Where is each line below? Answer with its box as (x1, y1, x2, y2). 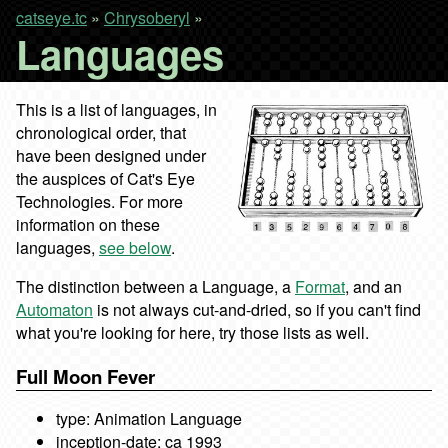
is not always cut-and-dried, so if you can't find (93, 298, 421, 321)
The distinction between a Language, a (16, 275, 295, 298)
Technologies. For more (16, 190, 183, 213)
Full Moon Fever (16, 362, 155, 390)
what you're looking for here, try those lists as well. (16, 321, 369, 344)
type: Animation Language (56, 406, 242, 430)
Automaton (16, 298, 93, 321)
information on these (16, 213, 160, 236)
